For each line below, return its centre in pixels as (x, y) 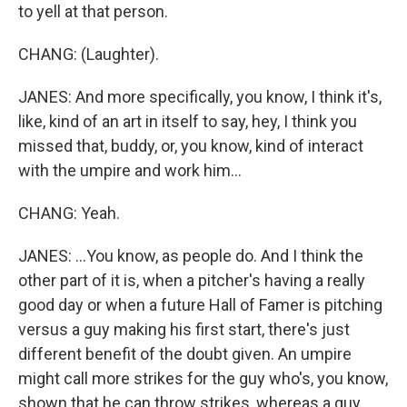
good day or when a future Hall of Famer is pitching (200, 305)
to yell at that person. (93, 11)
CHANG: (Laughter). (89, 54)
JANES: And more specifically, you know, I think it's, (200, 97)
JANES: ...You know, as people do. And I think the (191, 256)
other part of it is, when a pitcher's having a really (192, 280)
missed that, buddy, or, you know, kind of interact (191, 146)
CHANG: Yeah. (69, 213)
